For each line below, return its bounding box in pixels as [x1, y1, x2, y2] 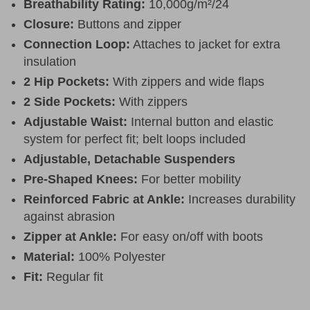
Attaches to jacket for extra [130, 37, 280, 51]
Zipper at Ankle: [24, 229, 117, 244]
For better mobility [138, 172, 241, 186]
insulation [24, 54, 76, 69]
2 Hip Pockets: [24, 74, 109, 89]
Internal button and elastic [127, 114, 273, 129]
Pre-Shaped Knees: [24, 172, 138, 186]
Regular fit [43, 269, 103, 284]
